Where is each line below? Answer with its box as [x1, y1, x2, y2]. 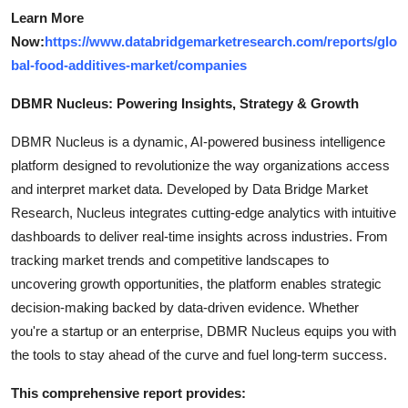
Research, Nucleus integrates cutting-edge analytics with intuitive [11, 205, 396, 220]
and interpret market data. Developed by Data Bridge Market [11, 181, 368, 197]
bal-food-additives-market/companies [11, 57, 247, 73]
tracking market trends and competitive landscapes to [11, 252, 329, 268]
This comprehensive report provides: [11, 385, 246, 401]
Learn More [11, 10, 84, 25]
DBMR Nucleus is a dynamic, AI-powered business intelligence [11, 134, 385, 149]
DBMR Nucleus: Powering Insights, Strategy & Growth [11, 96, 359, 111]
